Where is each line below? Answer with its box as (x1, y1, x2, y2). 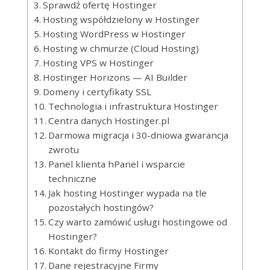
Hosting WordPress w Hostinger (42, 27, 186, 40)
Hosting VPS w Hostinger (42, 56, 154, 69)
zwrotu (48, 143, 79, 155)
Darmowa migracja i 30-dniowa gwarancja (48, 128, 228, 141)
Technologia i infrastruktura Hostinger (48, 99, 218, 112)
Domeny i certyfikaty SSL (42, 85, 151, 98)
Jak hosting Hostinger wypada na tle (48, 186, 207, 199)
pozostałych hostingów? (48, 201, 154, 213)
